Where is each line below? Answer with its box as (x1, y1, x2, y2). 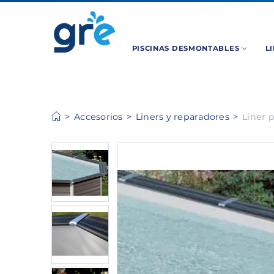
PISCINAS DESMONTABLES (131, 43, 242, 53)
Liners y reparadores (135, 111, 229, 122)
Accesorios (74, 111, 123, 122)
